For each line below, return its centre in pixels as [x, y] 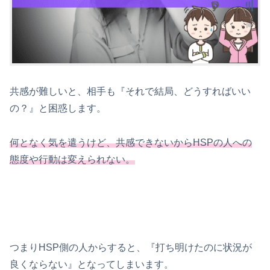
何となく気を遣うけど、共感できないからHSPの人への [131, 142]
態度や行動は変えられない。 [72, 159]
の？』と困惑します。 [58, 108]
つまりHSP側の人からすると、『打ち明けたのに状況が [131, 248]
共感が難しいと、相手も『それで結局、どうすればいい [130, 91]
